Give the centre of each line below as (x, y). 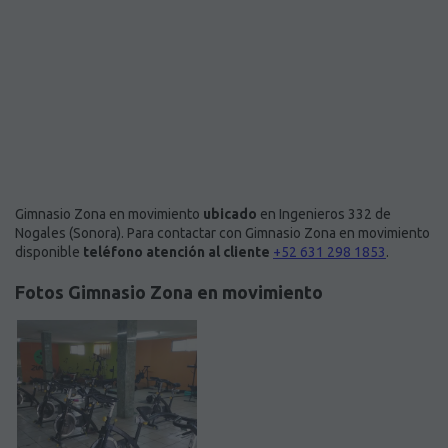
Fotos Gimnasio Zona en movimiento (169, 292)
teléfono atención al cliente (176, 252)
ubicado (230, 214)
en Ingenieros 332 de (324, 214)
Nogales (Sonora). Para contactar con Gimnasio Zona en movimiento (222, 233)
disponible (49, 252)
